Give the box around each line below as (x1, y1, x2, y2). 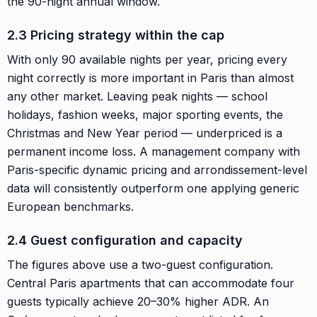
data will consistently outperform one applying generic (7, 180, 299, 195)
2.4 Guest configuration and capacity (7, 232, 243, 248)
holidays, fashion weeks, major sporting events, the (7, 107, 283, 122)
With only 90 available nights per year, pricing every (7, 52, 287, 67)
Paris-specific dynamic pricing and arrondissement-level (7, 162, 307, 177)
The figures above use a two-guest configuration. (7, 257, 273, 272)
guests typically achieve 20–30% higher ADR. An (7, 294, 269, 309)
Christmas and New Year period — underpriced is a (7, 125, 282, 140)
